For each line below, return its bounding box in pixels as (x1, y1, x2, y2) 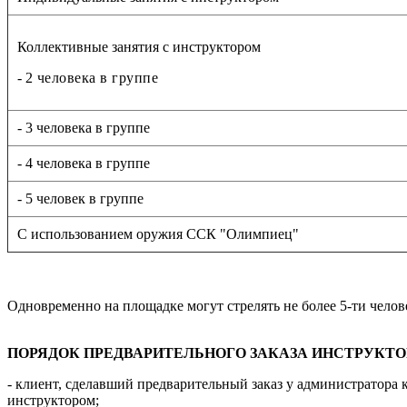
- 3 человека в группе (17, 119, 150, 135)
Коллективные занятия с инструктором (17, 38, 264, 55)
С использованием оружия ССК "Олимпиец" (17, 225, 299, 242)
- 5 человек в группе (17, 190, 144, 206)
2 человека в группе (25, 69, 159, 85)
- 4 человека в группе (17, 154, 150, 171)
